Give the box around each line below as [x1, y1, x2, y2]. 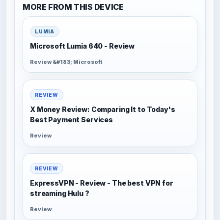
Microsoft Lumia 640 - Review [30, 41, 135, 50]
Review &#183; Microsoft [30, 58, 102, 65]
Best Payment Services [30, 115, 113, 124]
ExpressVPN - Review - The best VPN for [30, 178, 173, 187]
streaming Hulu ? [30, 189, 89, 197]
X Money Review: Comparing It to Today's [30, 105, 175, 113]
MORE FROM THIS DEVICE [23, 2, 124, 12]
